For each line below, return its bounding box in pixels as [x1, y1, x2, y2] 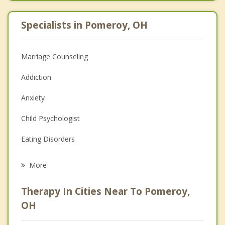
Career [21, 154, 43, 164]
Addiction [21, 72, 51, 82]
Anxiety [21, 92, 45, 102]
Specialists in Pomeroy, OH [21, 18, 148, 32]
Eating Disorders [21, 134, 75, 144]
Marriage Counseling [21, 51, 88, 61]
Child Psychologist [21, 113, 80, 123]
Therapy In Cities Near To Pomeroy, [21, 184, 190, 198]
